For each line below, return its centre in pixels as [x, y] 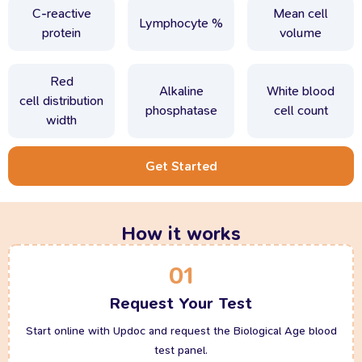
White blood [301, 91]
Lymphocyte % [181, 23]
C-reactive [61, 13]
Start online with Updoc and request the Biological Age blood [181, 330]
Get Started [181, 166]
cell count [301, 110]
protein [61, 33]
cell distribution [61, 101]
